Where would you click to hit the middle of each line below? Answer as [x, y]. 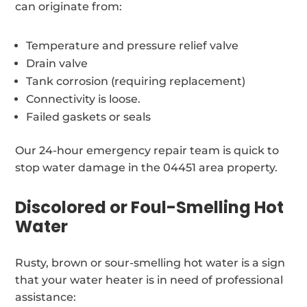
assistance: [46, 297]
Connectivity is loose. [84, 99]
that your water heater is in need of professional [149, 280]
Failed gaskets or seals [89, 116]
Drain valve [57, 63]
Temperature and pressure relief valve [133, 45]
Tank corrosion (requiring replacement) [136, 81]
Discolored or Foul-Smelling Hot [150, 207]
